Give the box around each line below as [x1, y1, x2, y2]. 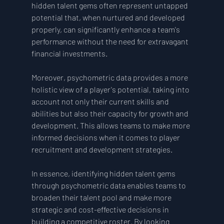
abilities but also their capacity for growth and [31, 108, 190, 118]
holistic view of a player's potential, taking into [31, 84, 191, 94]
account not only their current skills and [31, 96, 170, 106]
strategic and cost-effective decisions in [31, 204, 170, 214]
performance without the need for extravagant [31, 36, 190, 46]
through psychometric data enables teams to [31, 180, 187, 190]
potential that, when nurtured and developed [31, 12, 186, 22]
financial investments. [31, 48, 107, 58]
